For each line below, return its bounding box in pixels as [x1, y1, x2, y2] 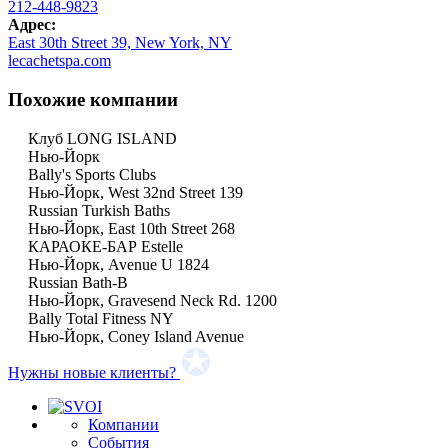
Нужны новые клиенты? [8, 363, 176, 381]
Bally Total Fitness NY [28, 309, 174, 327]
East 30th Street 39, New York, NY [8, 34, 232, 52]
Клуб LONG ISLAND [28, 129, 177, 147]
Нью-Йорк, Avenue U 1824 [28, 255, 209, 273]
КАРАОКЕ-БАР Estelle [28, 237, 183, 255]
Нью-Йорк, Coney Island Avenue [28, 327, 244, 345]
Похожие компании [8, 89, 178, 111]
